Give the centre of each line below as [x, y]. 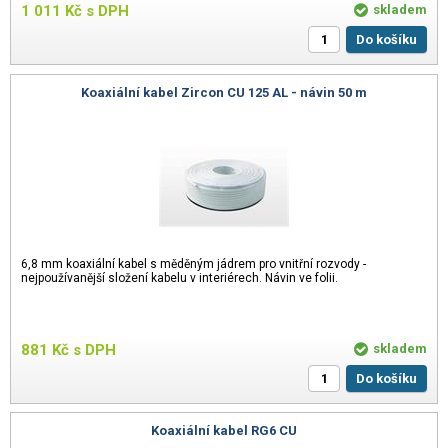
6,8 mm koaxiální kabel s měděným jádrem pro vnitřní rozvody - [193, 263]
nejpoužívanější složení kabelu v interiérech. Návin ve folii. [179, 277]
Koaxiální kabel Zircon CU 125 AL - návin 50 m [224, 92]
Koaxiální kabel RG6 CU [224, 431]
